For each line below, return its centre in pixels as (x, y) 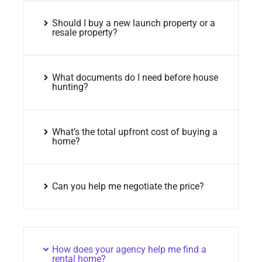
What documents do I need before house (135, 78)
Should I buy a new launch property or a (133, 23)
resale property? (85, 33)
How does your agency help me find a (129, 250)
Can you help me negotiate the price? (128, 187)
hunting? (70, 87)
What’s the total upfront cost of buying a (135, 132)
